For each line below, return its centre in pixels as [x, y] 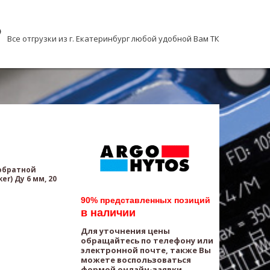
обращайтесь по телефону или [147, 240]
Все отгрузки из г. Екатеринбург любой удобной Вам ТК [113, 39]
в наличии [108, 213]
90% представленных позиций [146, 200]
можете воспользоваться [136, 260]
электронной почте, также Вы [146, 250]
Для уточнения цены [125, 231]
